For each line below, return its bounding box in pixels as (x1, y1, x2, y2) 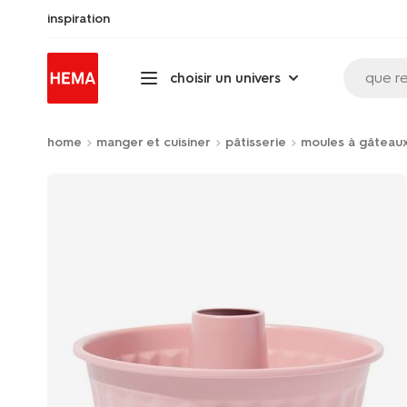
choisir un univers (170, 69, 281, 86)
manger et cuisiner (96, 134, 211, 150)
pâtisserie (225, 134, 286, 150)
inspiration (47, 11, 110, 26)
